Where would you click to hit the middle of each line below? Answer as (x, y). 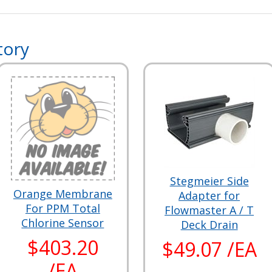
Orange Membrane (63, 193)
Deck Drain (209, 224)
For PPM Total (63, 208)
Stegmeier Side (209, 181)
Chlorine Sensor (63, 223)
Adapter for (209, 195)
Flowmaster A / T (209, 210)
